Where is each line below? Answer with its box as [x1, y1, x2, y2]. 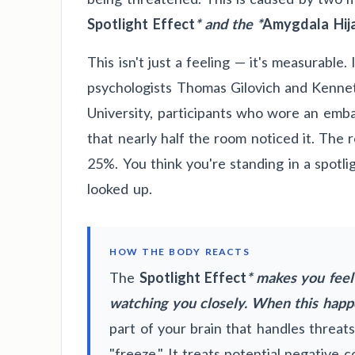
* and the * [194, 15, 263, 33]
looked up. [87, 180, 152, 198]
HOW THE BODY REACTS [109, 246, 250, 258]
